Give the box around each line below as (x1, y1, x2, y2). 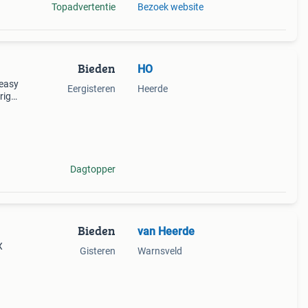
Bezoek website (137, 1, 203, 12)
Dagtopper (69, 164, 115, 175)
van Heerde (137, 225, 195, 238)
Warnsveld (137, 245, 182, 256)
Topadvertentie (51, 1, 115, 12)
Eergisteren (67, 83, 115, 94)
